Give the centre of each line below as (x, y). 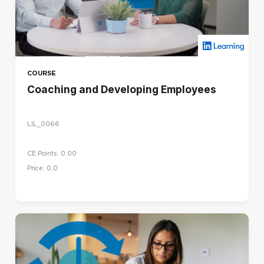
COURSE (42, 73)
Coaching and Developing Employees (122, 90)
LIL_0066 (43, 124)
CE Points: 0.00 (52, 153)
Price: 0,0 (42, 168)
